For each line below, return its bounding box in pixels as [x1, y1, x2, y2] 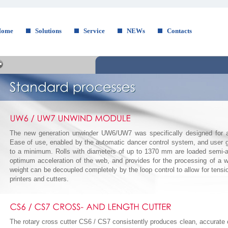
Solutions [35, 27, 62, 35]
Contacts [167, 27, 192, 35]
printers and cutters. [10, 175, 69, 183]
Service [83, 27, 105, 35]
